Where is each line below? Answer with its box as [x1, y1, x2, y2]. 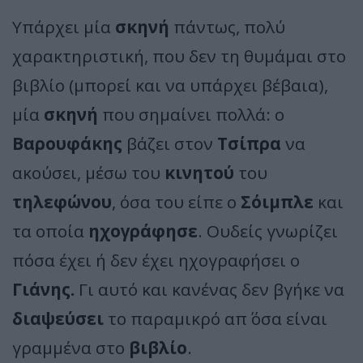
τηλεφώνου [12, 190, 112, 213]
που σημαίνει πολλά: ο [98, 102, 284, 126]
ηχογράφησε [88, 219, 198, 242]
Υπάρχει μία [12, 15, 115, 38]
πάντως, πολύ [169, 15, 285, 38]
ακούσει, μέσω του [12, 160, 164, 184]
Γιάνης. [12, 277, 75, 301]
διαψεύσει [12, 306, 104, 330]
